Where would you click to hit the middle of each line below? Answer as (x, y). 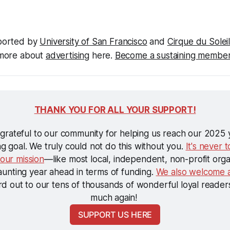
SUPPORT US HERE (115, 214)
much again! (115, 197)
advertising (68, 55)
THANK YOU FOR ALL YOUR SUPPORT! (115, 110)
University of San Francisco (93, 41)
